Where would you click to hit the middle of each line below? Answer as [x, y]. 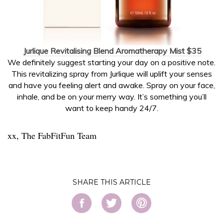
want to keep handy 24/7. [111, 108]
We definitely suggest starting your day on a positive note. [111, 62]
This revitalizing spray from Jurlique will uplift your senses [111, 73]
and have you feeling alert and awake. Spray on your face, [111, 85]
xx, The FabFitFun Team [52, 135]
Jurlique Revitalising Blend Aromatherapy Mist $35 [112, 51]
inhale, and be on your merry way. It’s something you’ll [111, 96]
